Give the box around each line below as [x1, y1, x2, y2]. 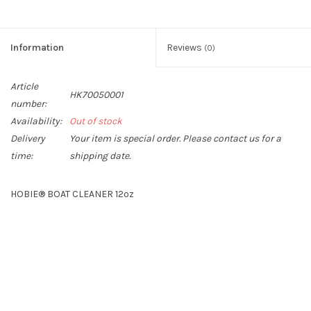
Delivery [10, 132, 45, 144]
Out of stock [69, 115, 122, 127]
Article [10, 80, 38, 92]
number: [10, 97, 47, 110]
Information [10, 41, 64, 53]
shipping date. [69, 149, 131, 162]
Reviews [167, 41, 204, 53]
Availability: [10, 115, 62, 127]
